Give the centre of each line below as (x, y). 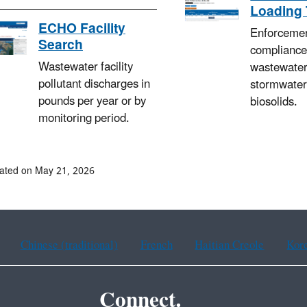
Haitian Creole (230, 246)
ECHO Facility (82, 29)
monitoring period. (84, 119)
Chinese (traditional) (69, 246)
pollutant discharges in (94, 85)
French (156, 246)
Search (61, 46)
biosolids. (274, 102)
